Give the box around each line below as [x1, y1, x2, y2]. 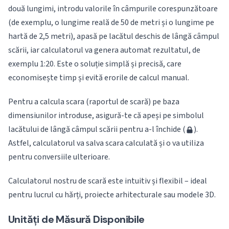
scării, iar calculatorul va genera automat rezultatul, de [8, 44, 200, 56]
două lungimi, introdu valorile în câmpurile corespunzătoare [8, 3, 218, 14]
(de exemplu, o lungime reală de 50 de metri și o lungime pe [8, 17, 214, 28]
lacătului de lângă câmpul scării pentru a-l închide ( [8, 124, 186, 135]
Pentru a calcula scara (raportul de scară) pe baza [8, 96, 179, 107]
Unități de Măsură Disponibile [8, 213, 145, 226]
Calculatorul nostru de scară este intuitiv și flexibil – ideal [8, 175, 207, 187]
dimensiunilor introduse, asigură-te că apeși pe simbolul [8, 110, 204, 121]
